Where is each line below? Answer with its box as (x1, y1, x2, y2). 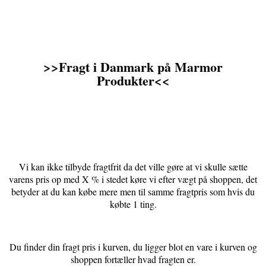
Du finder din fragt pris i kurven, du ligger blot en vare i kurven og (9, 240, 257, 254)
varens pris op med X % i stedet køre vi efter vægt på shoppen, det (9, 173, 257, 186)
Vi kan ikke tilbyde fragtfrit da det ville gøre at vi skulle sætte (18, 160, 248, 173)
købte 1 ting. (109, 198, 157, 211)
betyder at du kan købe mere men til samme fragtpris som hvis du (11, 185, 255, 198)
